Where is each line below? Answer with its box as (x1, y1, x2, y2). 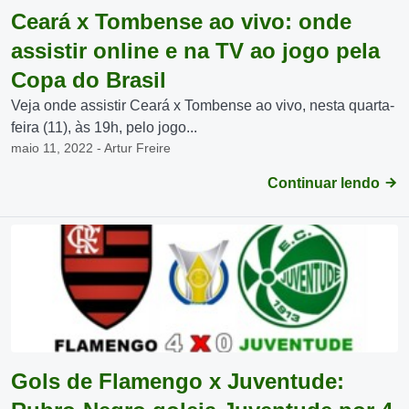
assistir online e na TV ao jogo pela (11, 38, 380, 63)
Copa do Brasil (11, 68, 166, 92)
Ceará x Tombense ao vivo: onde (11, 9, 351, 34)
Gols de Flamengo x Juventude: (11, 369, 344, 393)
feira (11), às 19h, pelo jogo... (11, 120, 197, 135)
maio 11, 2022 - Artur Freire (11, 141, 171, 155)
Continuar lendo (267, 175, 383, 191)
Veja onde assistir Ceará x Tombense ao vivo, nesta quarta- (11, 98, 394, 113)
